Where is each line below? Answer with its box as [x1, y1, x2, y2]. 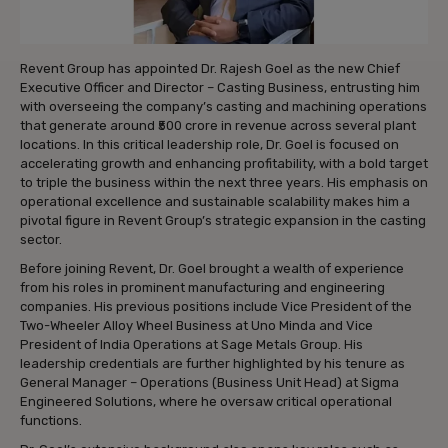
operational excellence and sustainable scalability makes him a [20, 193, 410, 209]
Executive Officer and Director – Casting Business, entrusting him [20, 79, 420, 95]
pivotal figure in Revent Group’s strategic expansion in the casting [20, 212, 426, 228]
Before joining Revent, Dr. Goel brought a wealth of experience [20, 260, 404, 276]
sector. [20, 231, 62, 247]
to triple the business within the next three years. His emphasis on [20, 174, 428, 190]
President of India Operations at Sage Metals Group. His [20, 336, 363, 352]
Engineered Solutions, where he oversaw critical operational [20, 393, 392, 409]
